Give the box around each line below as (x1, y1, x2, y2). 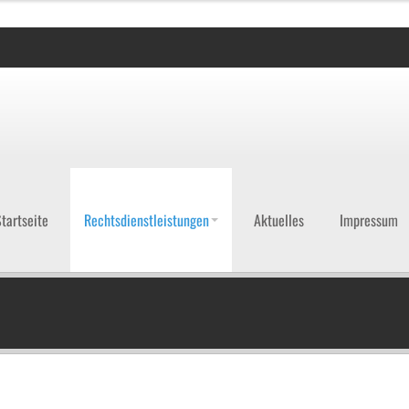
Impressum (340, 209, 398, 231)
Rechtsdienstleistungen (84, 209, 209, 231)
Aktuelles (254, 209, 304, 231)
